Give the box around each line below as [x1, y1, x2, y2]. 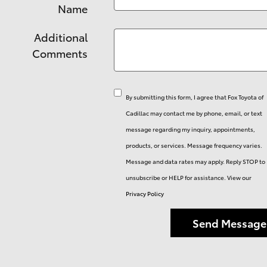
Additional [33, 29, 88, 44]
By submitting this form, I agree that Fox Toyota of [125, 92, 263, 101]
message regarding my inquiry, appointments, [125, 125, 255, 133]
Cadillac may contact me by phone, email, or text [125, 108, 262, 117]
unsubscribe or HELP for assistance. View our [125, 173, 252, 182]
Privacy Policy [125, 189, 164, 198]
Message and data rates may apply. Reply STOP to [125, 157, 265, 166]
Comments [32, 45, 88, 60]
